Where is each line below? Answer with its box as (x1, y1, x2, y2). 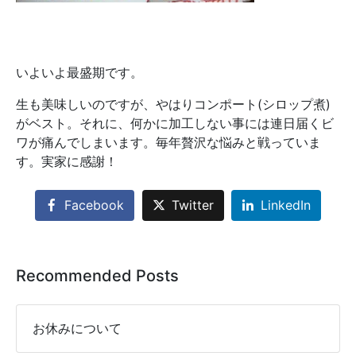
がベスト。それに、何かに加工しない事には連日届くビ (16, 115, 334, 131)
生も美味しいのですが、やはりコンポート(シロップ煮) (16, 96, 331, 112)
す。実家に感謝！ (16, 153, 118, 169)
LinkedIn (261, 197, 311, 214)
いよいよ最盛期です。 (16, 64, 143, 80)
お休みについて (33, 320, 122, 337)
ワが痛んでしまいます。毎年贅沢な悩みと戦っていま (16, 134, 321, 150)
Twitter (171, 197, 214, 214)
